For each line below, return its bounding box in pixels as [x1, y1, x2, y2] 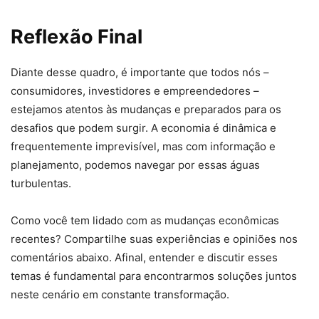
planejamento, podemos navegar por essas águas [11, 158, 260, 172]
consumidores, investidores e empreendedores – [11, 84, 259, 98]
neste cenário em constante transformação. [11, 288, 229, 302]
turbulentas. [11, 177, 71, 191]
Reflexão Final [11, 25, 142, 49]
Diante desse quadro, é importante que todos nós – [11, 66, 269, 80]
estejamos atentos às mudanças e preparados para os [11, 103, 281, 117]
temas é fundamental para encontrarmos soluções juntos [11, 269, 297, 283]
